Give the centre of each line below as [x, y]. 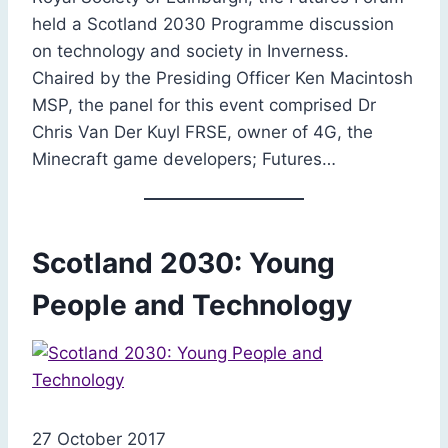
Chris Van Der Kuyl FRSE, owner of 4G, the [202, 131]
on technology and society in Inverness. [190, 50]
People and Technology [192, 304]
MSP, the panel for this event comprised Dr [204, 104]
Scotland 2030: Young [183, 262]
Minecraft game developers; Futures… [184, 158]
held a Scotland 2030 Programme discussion [213, 23]
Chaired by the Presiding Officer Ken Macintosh [222, 77]
